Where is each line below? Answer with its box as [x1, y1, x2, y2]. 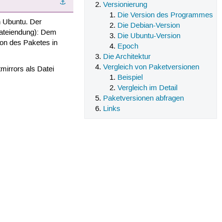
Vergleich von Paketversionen [103, 63, 199, 72]
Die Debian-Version [117, 21, 180, 31]
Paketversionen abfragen [103, 94, 184, 104]
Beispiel [117, 73, 143, 83]
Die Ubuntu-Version [117, 32, 181, 41]
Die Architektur [103, 53, 151, 62]
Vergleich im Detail [117, 84, 178, 93]
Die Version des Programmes [117, 11, 214, 20]
